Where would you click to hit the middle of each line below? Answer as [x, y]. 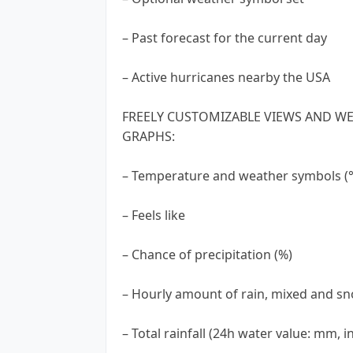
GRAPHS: [149, 136]
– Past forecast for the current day [225, 37]
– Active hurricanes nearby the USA [226, 77]
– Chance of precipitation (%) [207, 254]
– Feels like [154, 215]
